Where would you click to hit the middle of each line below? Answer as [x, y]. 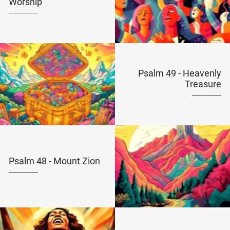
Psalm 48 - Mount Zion [54, 161]
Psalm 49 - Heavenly [180, 73]
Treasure [203, 84]
